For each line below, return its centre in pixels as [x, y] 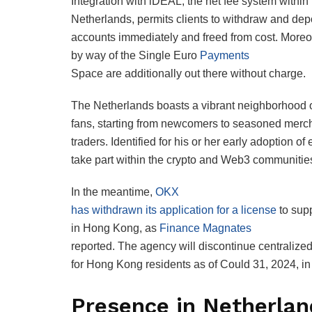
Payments [225, 55]
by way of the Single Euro [135, 55]
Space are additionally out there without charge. [188, 73]
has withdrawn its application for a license [174, 210]
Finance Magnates [205, 228]
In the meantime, [113, 192]
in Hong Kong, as [115, 228]
